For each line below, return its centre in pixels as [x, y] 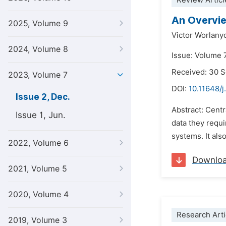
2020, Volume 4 [38, 194]
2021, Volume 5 [38, 169]
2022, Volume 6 [38, 143]
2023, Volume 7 [38, 75]
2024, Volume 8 [38, 49]
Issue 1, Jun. [41, 115]
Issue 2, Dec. [43, 97]
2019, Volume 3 [38, 220]
